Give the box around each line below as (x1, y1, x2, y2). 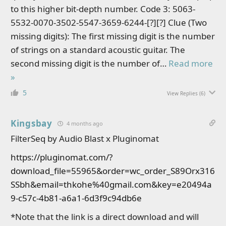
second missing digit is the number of (11, 58, 160, 69)
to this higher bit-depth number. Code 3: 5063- (11, 3, 195, 15)
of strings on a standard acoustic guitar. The (11, 44, 185, 55)
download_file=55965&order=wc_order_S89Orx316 (11, 165, 215, 177)
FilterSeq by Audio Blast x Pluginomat (11, 133, 159, 144)
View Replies (167, 90, 198, 97)
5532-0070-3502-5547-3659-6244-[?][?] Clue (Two (11, 17, 207, 28)
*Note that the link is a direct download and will (11, 211, 199, 222)
